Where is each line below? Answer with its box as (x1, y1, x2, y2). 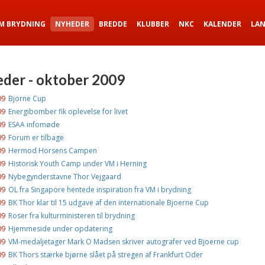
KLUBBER (137, 19, 169, 29)
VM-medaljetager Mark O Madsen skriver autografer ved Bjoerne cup (8, 237, 239, 247)
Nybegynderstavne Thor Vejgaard (8, 172, 121, 182)
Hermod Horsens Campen (8, 146, 97, 156)
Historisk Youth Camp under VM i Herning (8, 159, 147, 169)
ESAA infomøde (8, 119, 60, 130)
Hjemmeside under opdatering (8, 224, 112, 234)
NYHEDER (55, 19, 89, 29)
